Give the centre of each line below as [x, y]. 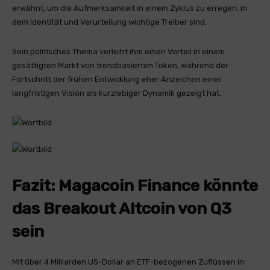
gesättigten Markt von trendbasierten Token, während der [120, 65]
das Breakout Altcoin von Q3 [122, 209]
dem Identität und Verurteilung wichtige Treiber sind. [109, 22]
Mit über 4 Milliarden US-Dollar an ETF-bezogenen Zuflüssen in [128, 262]
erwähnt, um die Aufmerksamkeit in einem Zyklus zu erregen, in [130, 8]
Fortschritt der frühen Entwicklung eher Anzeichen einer [117, 79]
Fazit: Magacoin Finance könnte [135, 186]
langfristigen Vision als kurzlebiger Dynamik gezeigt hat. [117, 93]
